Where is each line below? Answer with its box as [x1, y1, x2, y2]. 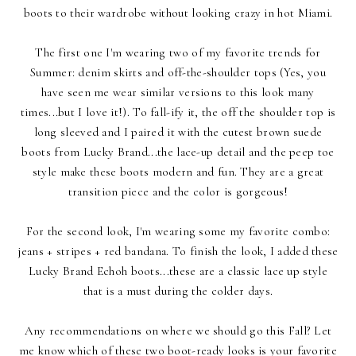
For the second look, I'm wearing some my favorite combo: [25, 224, 331, 239]
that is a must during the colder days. [83, 284, 273, 299]
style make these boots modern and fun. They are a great [32, 164, 324, 180]
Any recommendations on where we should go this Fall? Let [24, 323, 332, 339]
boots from [21, 145, 83, 160]
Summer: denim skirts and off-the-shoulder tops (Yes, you [30, 65, 326, 80]
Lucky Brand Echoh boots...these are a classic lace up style [29, 264, 327, 279]
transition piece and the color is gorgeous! [68, 184, 288, 199]
